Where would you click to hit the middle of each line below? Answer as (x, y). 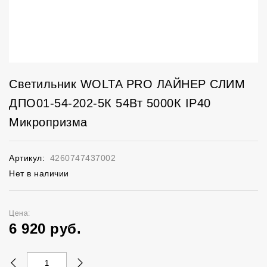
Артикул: (27, 158)
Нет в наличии (39, 173)
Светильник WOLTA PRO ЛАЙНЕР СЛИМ (127, 84)
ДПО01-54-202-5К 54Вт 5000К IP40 (110, 103)
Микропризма (48, 122)
